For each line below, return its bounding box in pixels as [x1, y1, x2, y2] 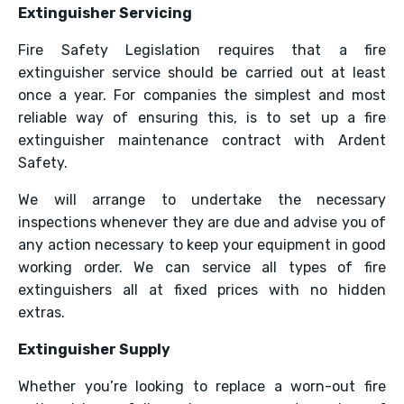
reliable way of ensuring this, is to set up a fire [18, 109, 386, 126]
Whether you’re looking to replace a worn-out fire [18, 378, 386, 395]
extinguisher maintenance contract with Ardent [18, 132, 386, 149]
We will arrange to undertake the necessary [18, 191, 386, 208]
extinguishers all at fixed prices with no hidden [18, 281, 386, 298]
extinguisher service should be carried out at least [18, 64, 386, 81]
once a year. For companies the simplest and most [18, 87, 386, 104]
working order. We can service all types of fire [18, 259, 386, 276]
